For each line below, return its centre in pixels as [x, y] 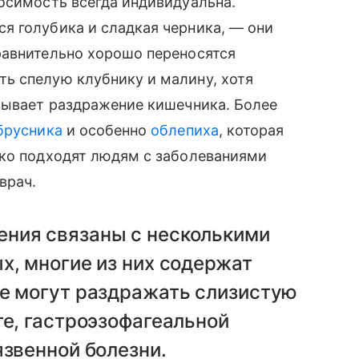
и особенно [107, 130]
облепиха [185, 130]
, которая [251, 130]
